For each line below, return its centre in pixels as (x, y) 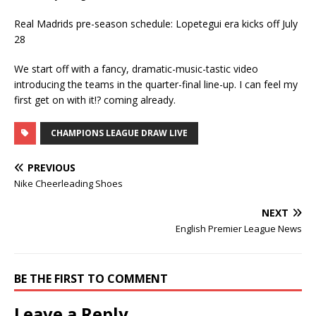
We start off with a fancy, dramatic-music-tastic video (136, 69)
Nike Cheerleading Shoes (68, 183)
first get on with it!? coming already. (95, 100)
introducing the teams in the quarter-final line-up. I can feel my (156, 84)
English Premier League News (239, 229)
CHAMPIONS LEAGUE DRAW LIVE (119, 133)
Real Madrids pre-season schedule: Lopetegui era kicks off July (156, 24)
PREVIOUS (51, 168)
